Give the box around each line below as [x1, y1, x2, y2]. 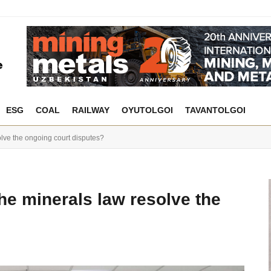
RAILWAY [72, 105, 109, 115]
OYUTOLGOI [122, 105, 173, 115]
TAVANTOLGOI [185, 105, 246, 115]
